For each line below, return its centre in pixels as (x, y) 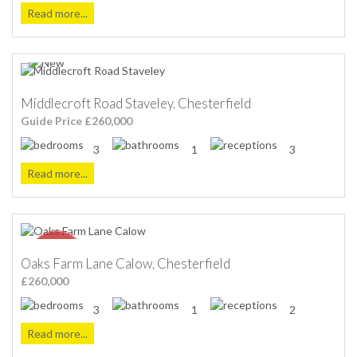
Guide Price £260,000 (76, 120)
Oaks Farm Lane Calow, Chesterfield (126, 263)
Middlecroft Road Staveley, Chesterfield (136, 103)
